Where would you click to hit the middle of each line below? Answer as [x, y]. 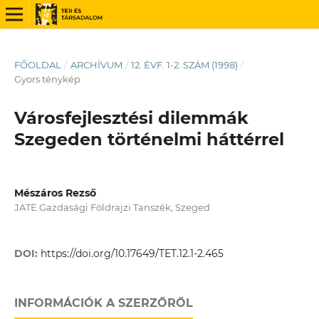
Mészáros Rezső [55, 193]
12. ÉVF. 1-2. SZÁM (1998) [185, 64]
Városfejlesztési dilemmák [131, 117]
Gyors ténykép [47, 79]
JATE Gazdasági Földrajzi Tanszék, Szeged [112, 207]
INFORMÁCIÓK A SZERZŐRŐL [103, 303]
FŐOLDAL [37, 64]
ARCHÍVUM [96, 64]
